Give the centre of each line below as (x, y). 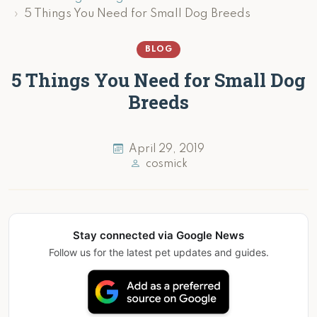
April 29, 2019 (165, 149)
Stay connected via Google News (158, 235)
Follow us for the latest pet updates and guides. (158, 252)
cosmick (165, 164)
